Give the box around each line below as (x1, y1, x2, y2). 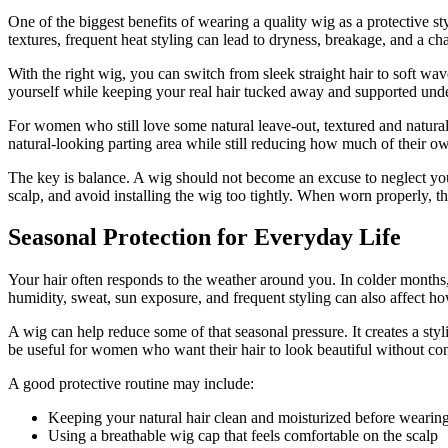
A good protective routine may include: (8, 375, 254, 393)
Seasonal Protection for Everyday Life (8, 224, 401, 251)
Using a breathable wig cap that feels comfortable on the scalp (48, 427, 438, 445)
